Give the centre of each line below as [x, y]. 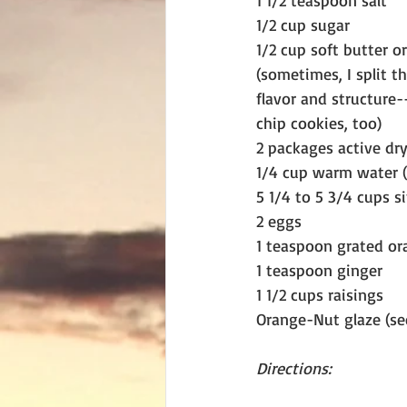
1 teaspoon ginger [319, 270]
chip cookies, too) [319, 123]
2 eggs [279, 221]
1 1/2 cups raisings [320, 294]
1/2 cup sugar [303, 25]
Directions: [294, 368]
